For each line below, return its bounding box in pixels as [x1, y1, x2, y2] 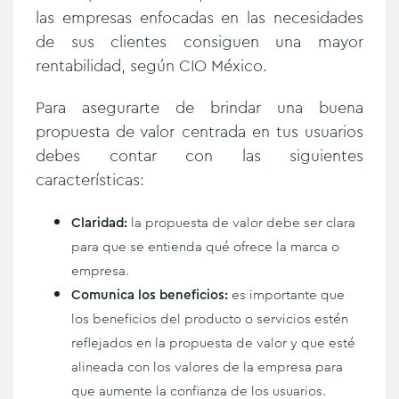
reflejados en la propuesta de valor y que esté [71, 332, 355, 353]
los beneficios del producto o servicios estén [71, 308, 348, 329]
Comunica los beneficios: [71, 284, 228, 305]
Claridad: [71, 212, 127, 232]
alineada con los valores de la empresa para [71, 356, 343, 377]
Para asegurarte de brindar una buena [36, 95, 363, 119]
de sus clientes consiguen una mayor [36, 29, 363, 53]
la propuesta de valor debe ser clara [127, 212, 355, 232]
